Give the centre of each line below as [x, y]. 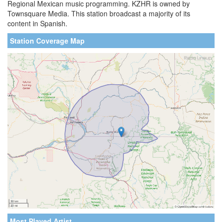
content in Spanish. [37, 23]
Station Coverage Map [47, 41]
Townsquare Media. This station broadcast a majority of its [99, 13]
